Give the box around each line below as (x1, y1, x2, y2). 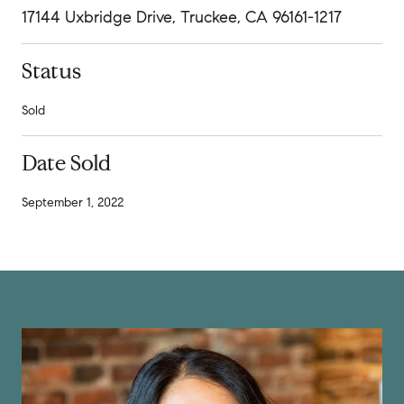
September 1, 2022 (22, 194, 124, 210)
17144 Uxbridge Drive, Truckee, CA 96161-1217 (22, 6, 342, 27)
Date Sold (22, 149, 111, 177)
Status (22, 57, 81, 85)
